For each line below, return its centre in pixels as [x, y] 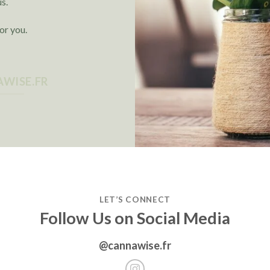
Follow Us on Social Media [135, 218]
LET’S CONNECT [135, 199]
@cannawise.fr [135, 245]
